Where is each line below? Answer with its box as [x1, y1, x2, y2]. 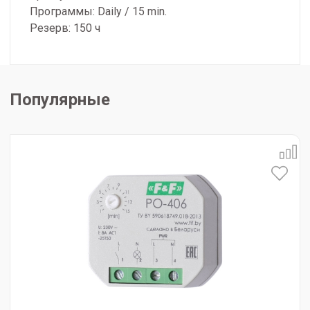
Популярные [10, 90, 110, 110]
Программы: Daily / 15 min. [30, 5, 167, 19]
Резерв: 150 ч [30, 21, 100, 35]
